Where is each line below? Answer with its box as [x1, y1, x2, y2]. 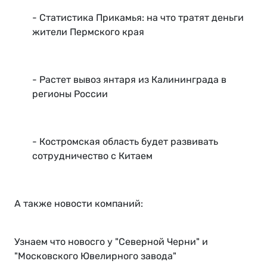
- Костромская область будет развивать [32, 136, 218, 148]
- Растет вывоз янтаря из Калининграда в [32, 74, 226, 86]
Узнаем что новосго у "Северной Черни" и [14, 236, 210, 248]
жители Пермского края [32, 26, 144, 38]
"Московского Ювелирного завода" [14, 250, 176, 262]
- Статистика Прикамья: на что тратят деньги [32, 12, 244, 24]
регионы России [32, 88, 108, 100]
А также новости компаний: [14, 198, 143, 210]
